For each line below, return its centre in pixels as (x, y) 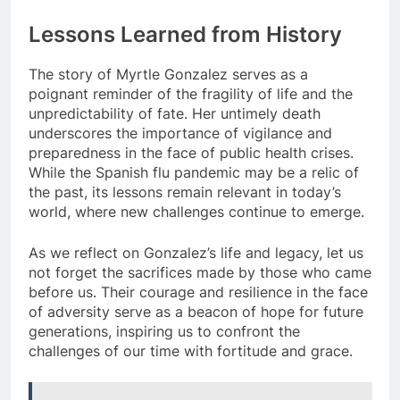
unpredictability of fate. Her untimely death (175, 114)
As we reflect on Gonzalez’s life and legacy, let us (196, 253)
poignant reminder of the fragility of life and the (191, 94)
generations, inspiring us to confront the (164, 332)
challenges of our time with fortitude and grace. (191, 351)
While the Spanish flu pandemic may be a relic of (194, 173)
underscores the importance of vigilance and (180, 133)
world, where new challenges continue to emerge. (196, 212)
